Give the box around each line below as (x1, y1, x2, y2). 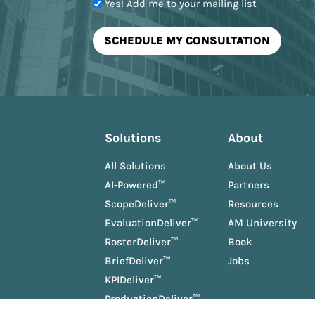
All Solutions (104, 160, 166, 173)
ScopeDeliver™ (104, 198, 176, 211)
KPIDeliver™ (104, 274, 161, 287)
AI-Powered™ (104, 179, 165, 192)
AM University (227, 217, 297, 230)
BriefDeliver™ (104, 255, 170, 268)
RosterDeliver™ (104, 236, 178, 249)
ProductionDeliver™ (104, 292, 200, 306)
